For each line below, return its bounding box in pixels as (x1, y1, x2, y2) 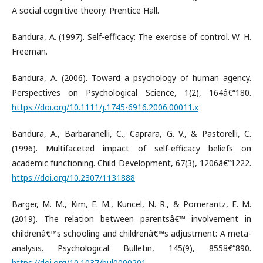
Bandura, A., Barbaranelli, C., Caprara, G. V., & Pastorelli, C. (12, 127, 251, 139)
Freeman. (12, 45, 48, 57)
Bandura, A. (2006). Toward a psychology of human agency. (12, 72, 251, 83)
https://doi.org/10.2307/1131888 (12, 171, 135, 183)
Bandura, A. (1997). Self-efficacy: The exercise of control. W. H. (12, 31, 251, 42)
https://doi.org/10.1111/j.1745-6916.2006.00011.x (12, 101, 198, 113)
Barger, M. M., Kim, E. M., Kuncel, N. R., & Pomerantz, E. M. (12, 198, 251, 210)
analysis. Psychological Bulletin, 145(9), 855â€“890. (12, 242, 251, 254)
